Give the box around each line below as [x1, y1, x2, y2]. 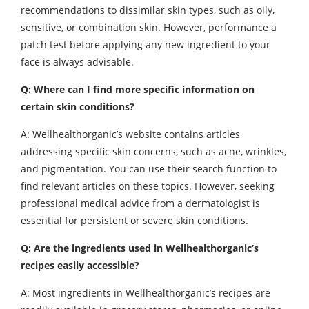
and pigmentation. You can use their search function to [21, 162, 277, 175]
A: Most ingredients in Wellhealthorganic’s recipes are [21, 286, 270, 299]
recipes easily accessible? [21, 259, 139, 272]
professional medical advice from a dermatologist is [21, 197, 260, 210]
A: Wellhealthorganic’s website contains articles [21, 128, 240, 141]
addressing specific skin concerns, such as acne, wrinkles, [21, 145, 286, 158]
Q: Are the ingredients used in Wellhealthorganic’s [21, 241, 259, 255]
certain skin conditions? [21, 100, 134, 113]
